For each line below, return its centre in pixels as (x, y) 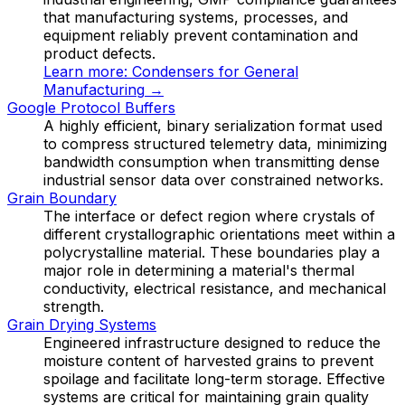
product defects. (99, 53)
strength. (74, 306)
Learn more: (88, 71)
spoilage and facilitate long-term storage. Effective (214, 378)
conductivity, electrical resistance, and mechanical (215, 288)
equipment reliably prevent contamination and (201, 35)
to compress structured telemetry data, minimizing (215, 143)
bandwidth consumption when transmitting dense (212, 161)
